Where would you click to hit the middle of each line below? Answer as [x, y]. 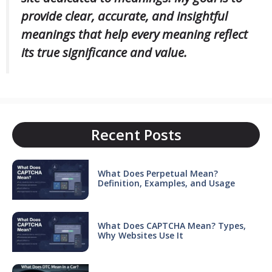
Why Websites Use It [140, 235]
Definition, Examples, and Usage [166, 183]
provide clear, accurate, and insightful [124, 15]
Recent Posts [136, 135]
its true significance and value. [104, 52]
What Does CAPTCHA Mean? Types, [172, 225]
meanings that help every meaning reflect [134, 34]
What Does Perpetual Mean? [158, 173]
